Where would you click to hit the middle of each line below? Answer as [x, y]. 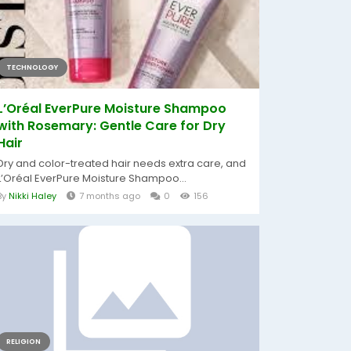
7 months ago [110, 196]
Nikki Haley [33, 196]
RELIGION [24, 342]
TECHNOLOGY [32, 67]
